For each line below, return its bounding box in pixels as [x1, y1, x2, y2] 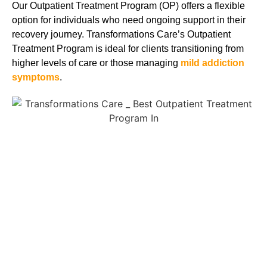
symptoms [12, 72, 60, 82]
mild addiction [181, 57, 244, 68]
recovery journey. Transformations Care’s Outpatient [12, 29, 231, 39]
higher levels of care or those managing [12, 57, 181, 68]
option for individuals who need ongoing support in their [12, 14, 246, 25]
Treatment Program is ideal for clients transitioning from [12, 43, 244, 54]
